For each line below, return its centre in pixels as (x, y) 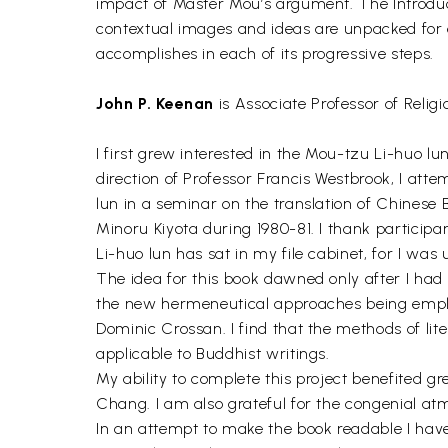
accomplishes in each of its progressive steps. (265, 53)
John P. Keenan (155, 103)
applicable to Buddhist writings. (213, 353)
